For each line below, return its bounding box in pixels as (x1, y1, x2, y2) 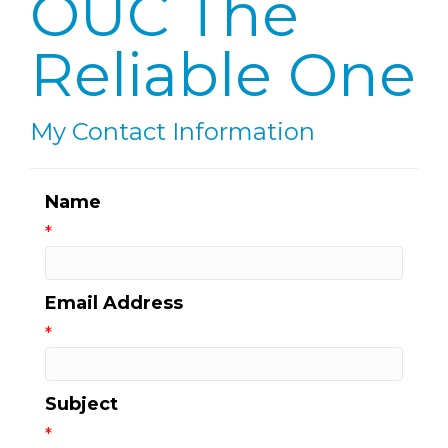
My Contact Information (30, 117, 315, 147)
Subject (45, 393, 118, 416)
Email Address (45, 292, 183, 315)
